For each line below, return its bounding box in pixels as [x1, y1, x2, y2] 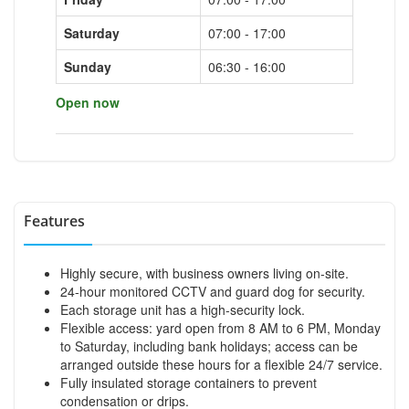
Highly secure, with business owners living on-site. [60, 263, 349, 282]
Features [24, 210, 85, 231]
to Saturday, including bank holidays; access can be [60, 336, 358, 355]
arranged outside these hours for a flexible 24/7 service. [60, 354, 383, 373]
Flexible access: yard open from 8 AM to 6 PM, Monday [60, 318, 381, 337]
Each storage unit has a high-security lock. [60, 299, 305, 319]
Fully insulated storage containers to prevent [60, 372, 317, 392]
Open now [56, 92, 120, 111]
